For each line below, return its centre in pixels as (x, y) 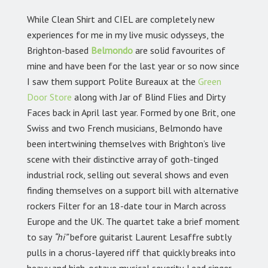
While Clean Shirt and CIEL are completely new (121, 19)
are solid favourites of (179, 51)
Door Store (49, 97)
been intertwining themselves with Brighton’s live (126, 144)
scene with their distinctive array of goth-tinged (123, 159)
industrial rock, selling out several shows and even (128, 175)
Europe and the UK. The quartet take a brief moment (133, 222)
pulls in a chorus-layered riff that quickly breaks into (131, 253)
